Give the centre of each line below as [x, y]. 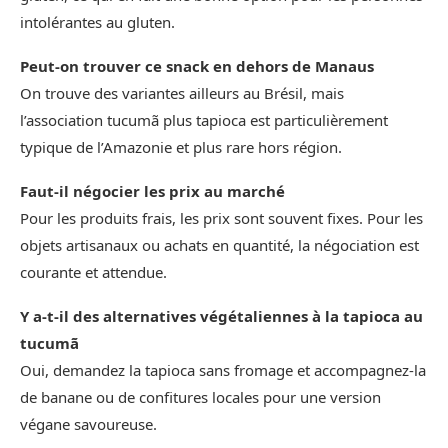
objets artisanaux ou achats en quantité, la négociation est [219, 244]
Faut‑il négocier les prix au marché [152, 190]
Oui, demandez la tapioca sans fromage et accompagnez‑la [223, 369]
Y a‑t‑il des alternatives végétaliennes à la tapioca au [221, 315]
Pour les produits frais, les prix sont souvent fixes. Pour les [221, 217]
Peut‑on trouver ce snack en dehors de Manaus [197, 65]
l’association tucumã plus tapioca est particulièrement [204, 119]
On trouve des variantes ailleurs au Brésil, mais [182, 92]
